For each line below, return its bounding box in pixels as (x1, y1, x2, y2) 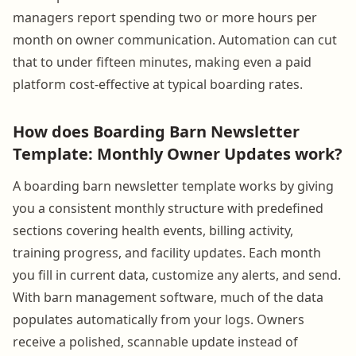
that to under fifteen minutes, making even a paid (13, 52, 311, 71)
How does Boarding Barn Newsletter (13, 120, 300, 142)
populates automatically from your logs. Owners (13, 310, 304, 328)
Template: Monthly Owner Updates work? (13, 142, 342, 164)
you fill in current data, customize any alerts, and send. (13, 265, 341, 284)
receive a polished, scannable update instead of (13, 332, 298, 350)
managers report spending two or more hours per (13, 8, 317, 26)
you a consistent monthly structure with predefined (13, 199, 323, 217)
